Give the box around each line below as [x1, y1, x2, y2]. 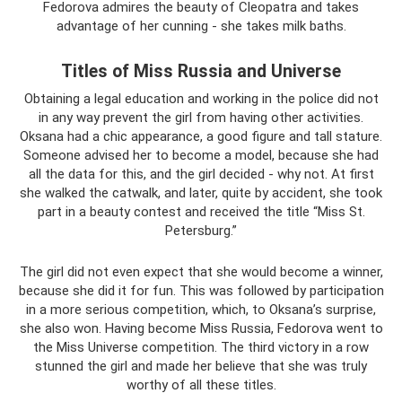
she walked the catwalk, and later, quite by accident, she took [20, 184, 382, 201]
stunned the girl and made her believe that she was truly [35, 357, 367, 374]
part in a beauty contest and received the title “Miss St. [37, 203, 365, 220]
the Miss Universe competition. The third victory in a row [33, 338, 369, 355]
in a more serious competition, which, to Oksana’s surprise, [26, 301, 376, 318]
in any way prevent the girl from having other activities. [39, 109, 363, 126]
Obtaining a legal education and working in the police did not [23, 90, 379, 107]
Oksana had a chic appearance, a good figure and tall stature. [20, 127, 382, 144]
